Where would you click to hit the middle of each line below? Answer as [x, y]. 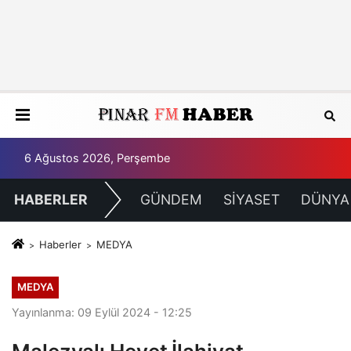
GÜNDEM [171, 200]
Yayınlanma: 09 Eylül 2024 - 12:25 [102, 312]
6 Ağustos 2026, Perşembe [97, 158]
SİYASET [251, 200]
